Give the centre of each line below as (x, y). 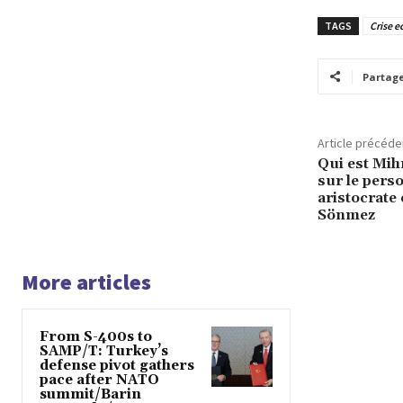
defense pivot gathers (117, 365)
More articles (86, 282)
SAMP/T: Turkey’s (104, 351)
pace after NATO (99, 380)
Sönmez (346, 215)
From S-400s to (96, 336)
